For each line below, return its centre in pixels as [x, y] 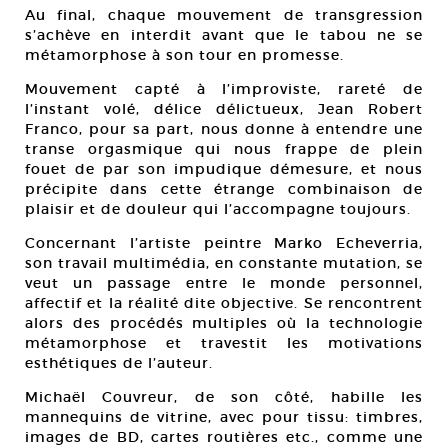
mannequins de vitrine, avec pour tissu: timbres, [224, 417]
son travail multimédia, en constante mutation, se [224, 263]
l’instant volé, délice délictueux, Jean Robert [224, 109]
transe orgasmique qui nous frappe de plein [224, 149]
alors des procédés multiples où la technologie [224, 323]
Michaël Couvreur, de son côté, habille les [224, 397]
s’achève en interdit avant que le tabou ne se [224, 35]
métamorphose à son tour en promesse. [184, 55]
